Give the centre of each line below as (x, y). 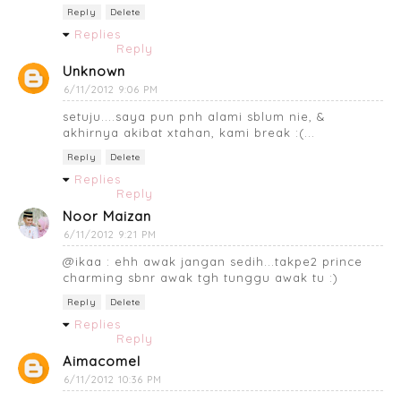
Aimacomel (102, 361)
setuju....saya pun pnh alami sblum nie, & (194, 116)
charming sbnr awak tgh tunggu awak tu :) (200, 277)
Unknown (94, 71)
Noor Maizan (107, 216)
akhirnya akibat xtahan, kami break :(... (189, 132)
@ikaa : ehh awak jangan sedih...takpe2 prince (213, 261)
